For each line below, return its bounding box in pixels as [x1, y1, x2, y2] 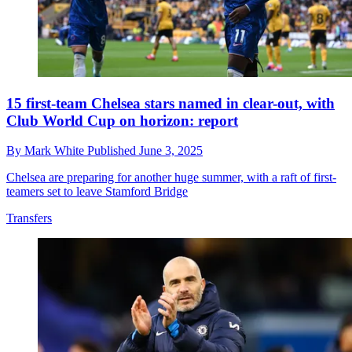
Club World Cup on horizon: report [6, 112, 238, 129]
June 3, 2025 [139, 144, 203, 158]
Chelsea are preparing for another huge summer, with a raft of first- [6, 170, 336, 185]
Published [87, 144, 139, 158]
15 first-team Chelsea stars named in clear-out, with [6, 94, 335, 112]
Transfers [6, 211, 52, 225]
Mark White [24, 144, 87, 158]
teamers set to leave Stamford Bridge [6, 185, 188, 199]
